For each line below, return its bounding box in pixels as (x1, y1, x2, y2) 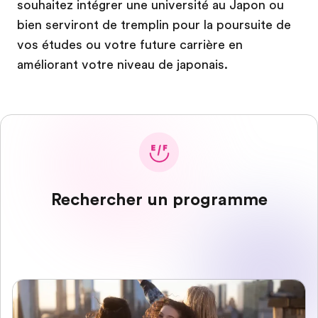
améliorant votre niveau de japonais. (17, 57, 228, 72)
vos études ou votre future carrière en (17, 38, 243, 52)
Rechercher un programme (50, 190, 268, 209)
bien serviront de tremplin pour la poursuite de (17, 18, 291, 32)
